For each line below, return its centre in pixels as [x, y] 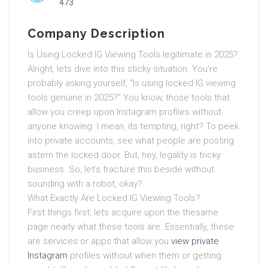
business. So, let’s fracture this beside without [121, 169]
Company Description [96, 33]
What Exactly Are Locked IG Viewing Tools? [114, 198]
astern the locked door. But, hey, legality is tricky [124, 155]
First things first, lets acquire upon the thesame [123, 212]
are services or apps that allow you [99, 241]
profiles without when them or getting [144, 255]
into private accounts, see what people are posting [131, 141]
